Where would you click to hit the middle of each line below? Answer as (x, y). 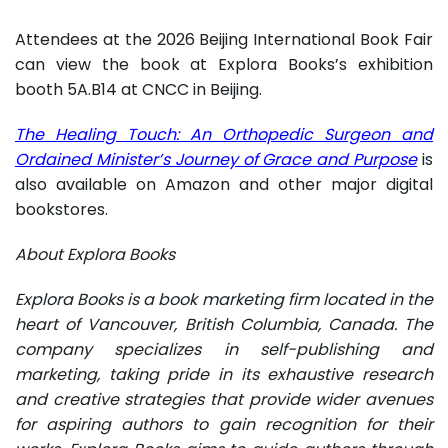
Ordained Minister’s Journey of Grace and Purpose (216, 159)
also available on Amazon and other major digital (224, 184)
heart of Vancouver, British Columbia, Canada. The (224, 324)
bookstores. (61, 209)
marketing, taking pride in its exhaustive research (224, 374)
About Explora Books (95, 254)
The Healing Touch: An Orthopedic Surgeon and (224, 134)
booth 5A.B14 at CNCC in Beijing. (138, 89)
